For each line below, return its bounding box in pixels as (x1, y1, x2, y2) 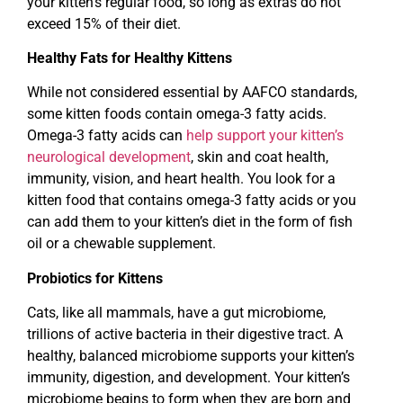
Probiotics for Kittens (27, 269, 163, 287)
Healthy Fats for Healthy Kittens (27, 49, 232, 67)
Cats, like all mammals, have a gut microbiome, (27, 304, 326, 322)
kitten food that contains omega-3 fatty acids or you (27, 192, 356, 210)
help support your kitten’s (186, 127, 344, 145)
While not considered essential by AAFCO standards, (27, 84, 357, 102)
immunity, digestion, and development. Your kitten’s (27, 369, 350, 387)
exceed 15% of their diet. (27, 14, 181, 32)
